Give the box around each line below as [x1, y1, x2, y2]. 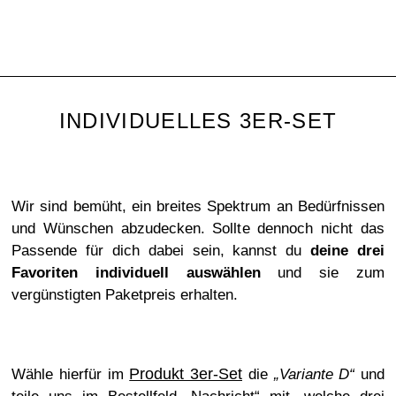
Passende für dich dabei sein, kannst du [11, 242, 311, 259]
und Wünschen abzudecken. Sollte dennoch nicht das [11, 220, 385, 237]
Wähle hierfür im [11, 366, 130, 383]
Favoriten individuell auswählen [11, 264, 261, 281]
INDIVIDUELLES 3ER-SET [58, 109, 338, 133]
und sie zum [260, 264, 385, 281]
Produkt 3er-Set [129, 365, 242, 383]
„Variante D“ [273, 366, 355, 383]
